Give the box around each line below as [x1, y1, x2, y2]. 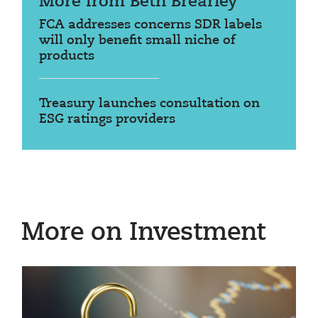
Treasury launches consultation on [39, 97, 260, 110]
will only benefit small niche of [39, 33, 235, 47]
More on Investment [21, 220, 265, 246]
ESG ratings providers [39, 112, 175, 126]
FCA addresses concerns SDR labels [39, 18, 262, 31]
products [39, 49, 94, 62]
